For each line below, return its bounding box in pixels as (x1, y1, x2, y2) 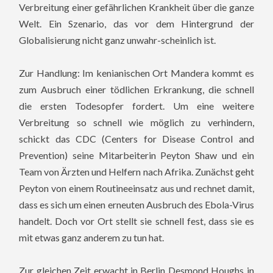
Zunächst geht (194, 166, 254, 178)
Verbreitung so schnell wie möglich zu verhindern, (19, 116, 254, 129)
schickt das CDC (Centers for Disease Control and (19, 133, 254, 145)
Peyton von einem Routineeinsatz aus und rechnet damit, (19, 182, 254, 194)
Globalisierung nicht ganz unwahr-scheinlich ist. (19, 34, 216, 46)
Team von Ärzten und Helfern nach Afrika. (19, 166, 195, 178)
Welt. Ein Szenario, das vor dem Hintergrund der (19, 17, 254, 29)
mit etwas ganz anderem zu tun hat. (19, 232, 165, 244)
